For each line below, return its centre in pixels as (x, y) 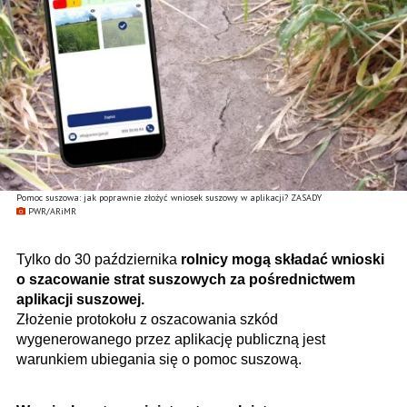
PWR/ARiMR (52, 211)
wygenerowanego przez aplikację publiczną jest (171, 339)
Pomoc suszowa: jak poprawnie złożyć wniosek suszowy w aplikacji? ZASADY (169, 197)
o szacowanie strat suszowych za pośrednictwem (186, 279)
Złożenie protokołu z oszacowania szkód (147, 319)
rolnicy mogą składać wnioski (283, 259)
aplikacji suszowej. (80, 299)
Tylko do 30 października (99, 259)
